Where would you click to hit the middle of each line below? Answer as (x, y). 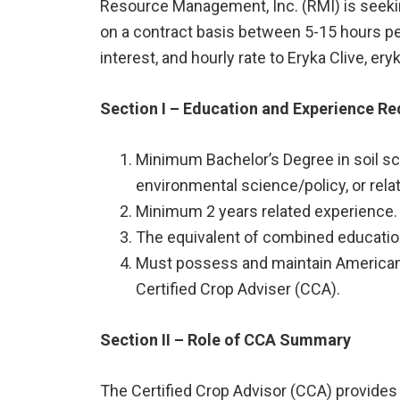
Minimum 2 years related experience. (267, 212)
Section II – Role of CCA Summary (225, 340)
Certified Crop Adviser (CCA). (238, 289)
